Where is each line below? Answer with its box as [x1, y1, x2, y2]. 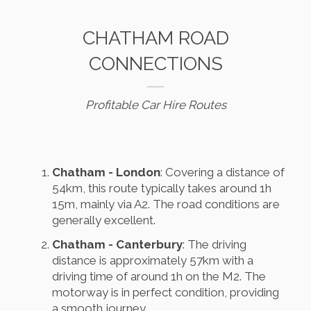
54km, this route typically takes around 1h [52, 181, 271, 196]
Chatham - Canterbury [52, 237, 183, 252]
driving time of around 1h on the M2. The [52, 269, 266, 284]
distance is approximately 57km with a [52, 253, 253, 268]
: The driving [183, 237, 246, 252]
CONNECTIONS [88, 53, 223, 75]
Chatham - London [52, 165, 160, 180]
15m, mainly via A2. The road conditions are [52, 197, 280, 212]
